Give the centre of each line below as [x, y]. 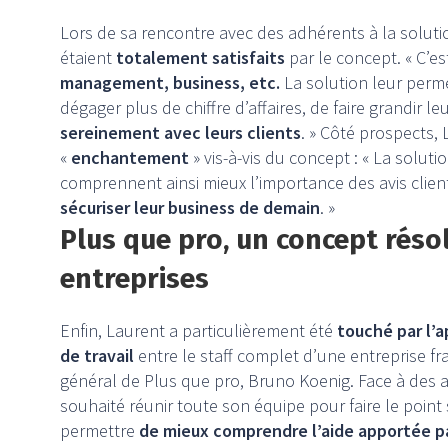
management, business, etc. [170, 83]
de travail [97, 356]
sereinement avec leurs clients [180, 133]
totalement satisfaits [200, 58]
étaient [88, 58]
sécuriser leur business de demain [190, 208]
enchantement [132, 158]
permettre [99, 431]
